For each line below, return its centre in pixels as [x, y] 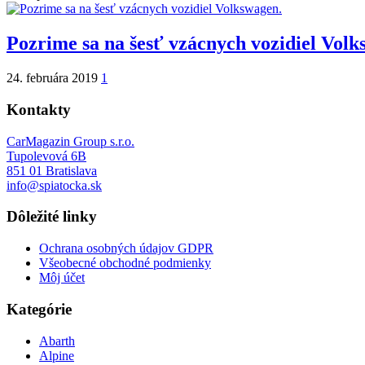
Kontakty [39, 109]
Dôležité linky [52, 217]
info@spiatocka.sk [54, 185]
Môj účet [62, 278]
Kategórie [39, 309]
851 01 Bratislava [52, 170]
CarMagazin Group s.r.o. [70, 141]
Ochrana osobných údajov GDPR [126, 248]
